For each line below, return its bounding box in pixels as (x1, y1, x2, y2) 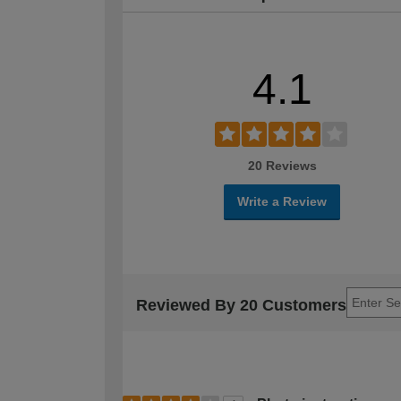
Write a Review (237, 193, 327, 209)
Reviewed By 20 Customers (136, 296, 346, 315)
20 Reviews (247, 158, 317, 173)
